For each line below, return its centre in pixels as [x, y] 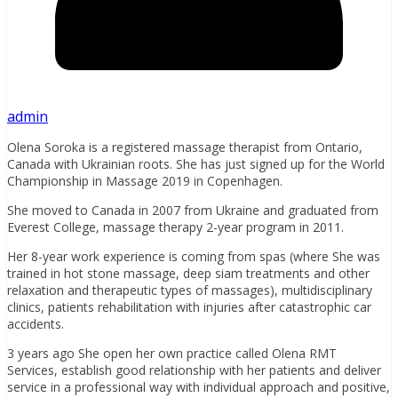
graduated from [333, 210]
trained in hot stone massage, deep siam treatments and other [188, 273]
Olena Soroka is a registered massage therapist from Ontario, [185, 147]
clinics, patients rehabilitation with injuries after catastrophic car [189, 306]
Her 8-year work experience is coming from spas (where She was [194, 256]
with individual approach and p [263, 386]
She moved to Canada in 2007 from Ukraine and [146, 210]
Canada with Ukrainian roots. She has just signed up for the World [196, 163]
